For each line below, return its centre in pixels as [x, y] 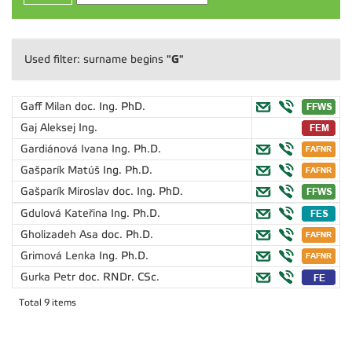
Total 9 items [48, 302]
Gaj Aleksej [49, 128]
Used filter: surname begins [95, 59]
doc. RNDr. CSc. [119, 277]
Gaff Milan [48, 106]
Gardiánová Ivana [66, 149]
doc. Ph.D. [127, 235]
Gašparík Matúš [62, 170]
